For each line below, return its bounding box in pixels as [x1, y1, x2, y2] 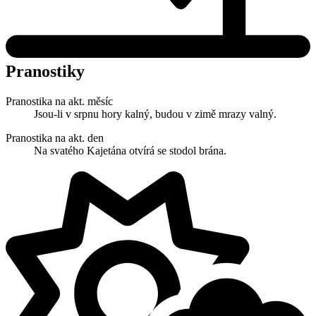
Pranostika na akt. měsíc [6, 95, 113, 108]
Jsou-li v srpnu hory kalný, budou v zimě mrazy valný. [34, 108, 276, 121]
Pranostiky [6, 62, 85, 81]
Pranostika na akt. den [6, 132, 104, 145]
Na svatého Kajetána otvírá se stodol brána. [34, 145, 226, 157]
